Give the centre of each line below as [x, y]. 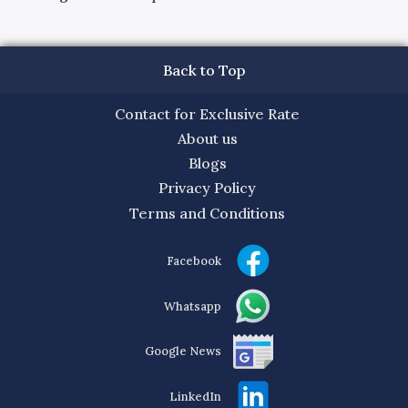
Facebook [194, 260]
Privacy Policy [208, 188]
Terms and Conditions [208, 213]
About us [207, 139]
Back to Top [204, 71]
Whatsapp [192, 306]
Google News [183, 352]
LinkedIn [195, 396]
